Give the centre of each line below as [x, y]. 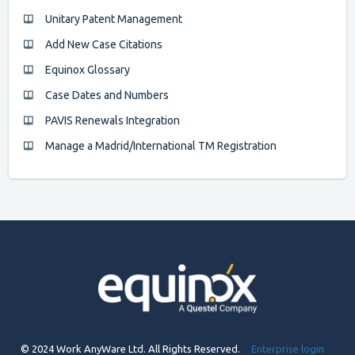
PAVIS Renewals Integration [113, 120]
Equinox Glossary [88, 69]
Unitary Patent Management [114, 19]
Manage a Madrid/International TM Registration [161, 145]
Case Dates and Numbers [107, 95]
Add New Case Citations [104, 44]
